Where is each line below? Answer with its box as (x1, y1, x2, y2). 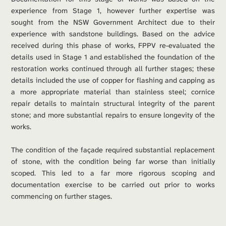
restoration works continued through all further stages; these (11, 64, 215, 74)
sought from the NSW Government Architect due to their (11, 17, 215, 27)
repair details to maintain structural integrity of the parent (11, 98, 215, 108)
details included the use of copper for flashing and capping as (11, 75, 215, 85)
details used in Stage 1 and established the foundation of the (11, 52, 215, 62)
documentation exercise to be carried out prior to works (11, 180, 215, 190)
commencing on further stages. (11, 191, 112, 201)
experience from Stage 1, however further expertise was (11, 6, 215, 16)
